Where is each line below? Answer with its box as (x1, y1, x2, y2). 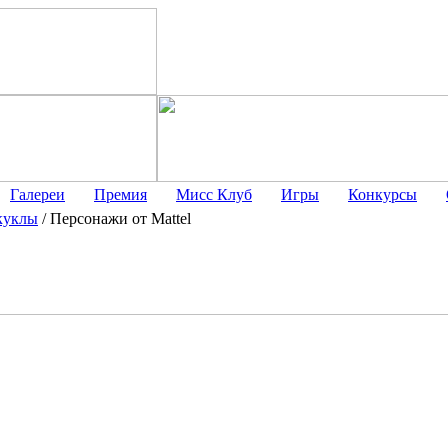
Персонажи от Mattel (50, 210, 191, 227)
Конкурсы (348, 186, 417, 203)
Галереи (10, 186, 65, 203)
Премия (94, 186, 147, 203)
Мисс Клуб (176, 186, 252, 203)
